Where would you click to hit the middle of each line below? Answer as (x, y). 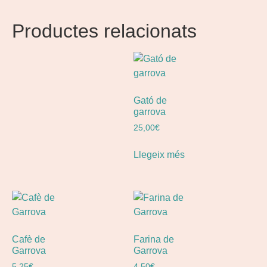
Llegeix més (159, 155)
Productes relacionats (104, 31)
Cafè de (29, 240)
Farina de (154, 240)
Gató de (150, 101)
